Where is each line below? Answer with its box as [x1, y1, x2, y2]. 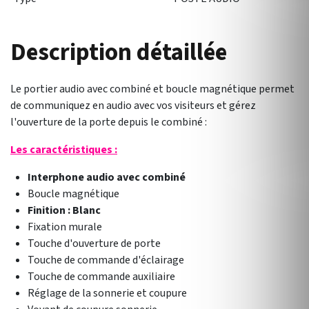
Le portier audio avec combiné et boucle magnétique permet [10, 81, 295, 97]
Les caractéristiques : [10, 142, 117, 157]
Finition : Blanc [28, 203, 101, 218]
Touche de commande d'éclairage [28, 252, 184, 268]
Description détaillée [10, 35, 227, 70]
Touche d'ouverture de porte [28, 236, 161, 251]
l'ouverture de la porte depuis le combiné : [10, 114, 207, 130]
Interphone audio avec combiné [28, 170, 186, 185]
